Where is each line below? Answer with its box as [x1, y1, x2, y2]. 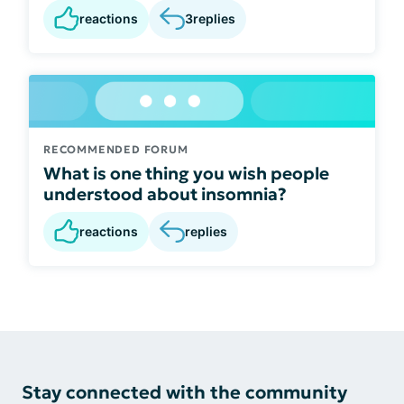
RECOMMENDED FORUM [43, 142, 188, 156]
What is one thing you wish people [43, 161, 329, 184]
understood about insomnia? [43, 182, 287, 205]
